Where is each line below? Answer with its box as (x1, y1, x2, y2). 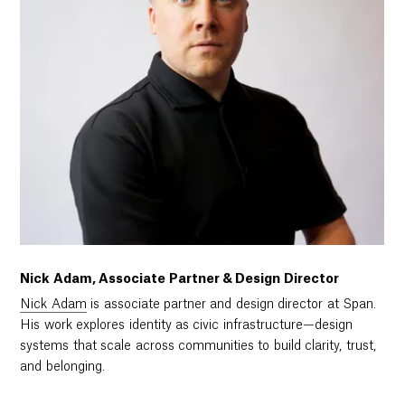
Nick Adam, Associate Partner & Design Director (20, 273, 339, 287)
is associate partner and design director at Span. (86, 298, 377, 312)
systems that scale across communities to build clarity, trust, (20, 340, 376, 353)
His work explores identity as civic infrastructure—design (20, 319, 353, 333)
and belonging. (20, 361, 105, 374)
